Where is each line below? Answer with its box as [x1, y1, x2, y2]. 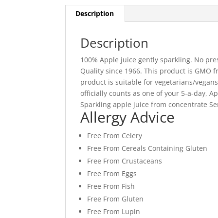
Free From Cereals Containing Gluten [87, 144, 208, 153]
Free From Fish [87, 182, 135, 191]
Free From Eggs [87, 169, 137, 179]
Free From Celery [87, 131, 143, 141]
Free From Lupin [87, 207, 141, 217]
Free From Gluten [87, 194, 144, 204]
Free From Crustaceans [87, 156, 163, 166]
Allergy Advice [80, 107, 175, 127]
